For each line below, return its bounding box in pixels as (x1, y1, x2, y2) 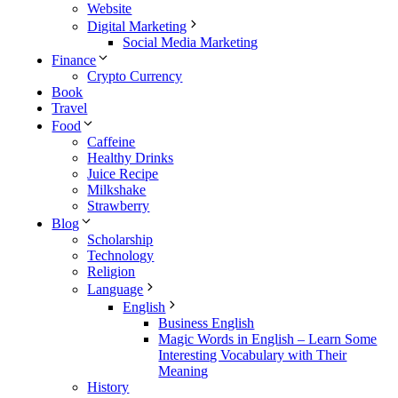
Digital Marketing (87, 18, 187, 34)
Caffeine (87, 133, 136, 149)
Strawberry (87, 197, 150, 213)
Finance (52, 52, 97, 68)
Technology (87, 247, 155, 263)
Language (87, 281, 144, 297)
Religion (87, 263, 136, 279)
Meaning (158, 362, 209, 378)
